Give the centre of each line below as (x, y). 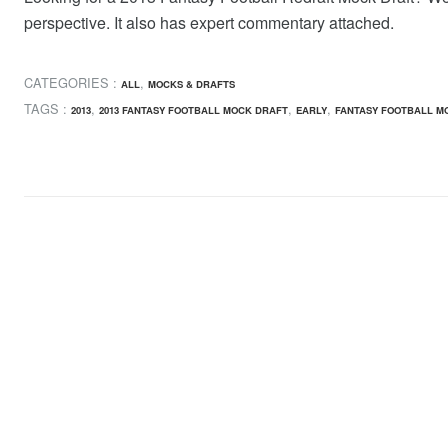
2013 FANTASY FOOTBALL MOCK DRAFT (193, 110)
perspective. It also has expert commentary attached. (209, 23)
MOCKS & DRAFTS (191, 83)
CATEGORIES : (72, 82)
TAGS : (47, 109)
